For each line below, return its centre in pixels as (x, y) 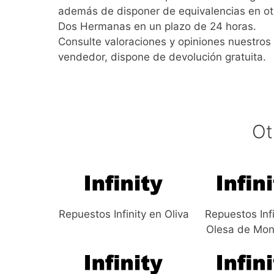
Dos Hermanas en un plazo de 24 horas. (157, 26)
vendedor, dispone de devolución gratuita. (162, 57)
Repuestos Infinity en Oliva (124, 214)
